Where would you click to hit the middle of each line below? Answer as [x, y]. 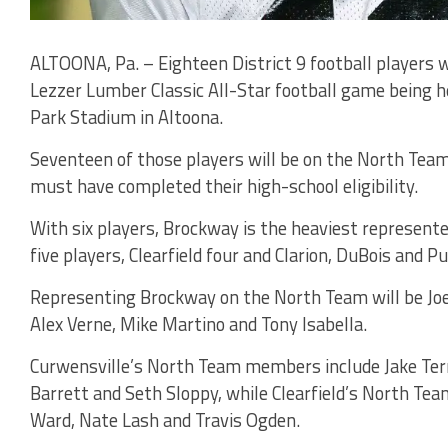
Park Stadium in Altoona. [126, 116]
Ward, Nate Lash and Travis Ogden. [165, 419]
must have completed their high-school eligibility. [224, 185]
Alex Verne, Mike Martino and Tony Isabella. [198, 323]
